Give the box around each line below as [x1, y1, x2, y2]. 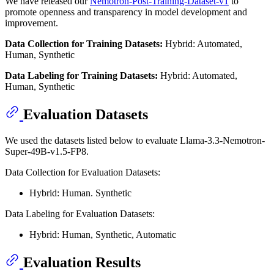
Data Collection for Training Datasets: [5, 38, 163, 49]
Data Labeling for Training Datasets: [5, 70, 158, 81]
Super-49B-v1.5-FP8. [5, 146, 89, 157]
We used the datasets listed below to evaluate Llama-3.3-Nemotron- [5, 135, 265, 146]
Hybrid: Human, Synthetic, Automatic [29, 229, 176, 240]
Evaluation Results [23, 254, 141, 270]
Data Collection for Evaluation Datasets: [5, 166, 160, 177]
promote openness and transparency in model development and [5, 6, 247, 17]
